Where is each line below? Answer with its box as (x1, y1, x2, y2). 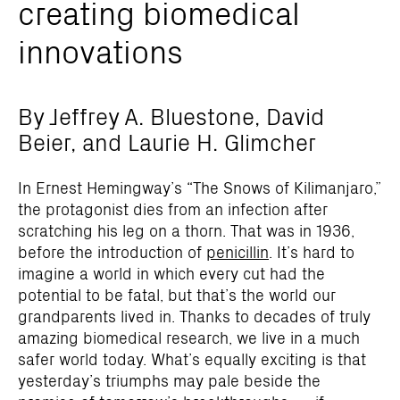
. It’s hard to (269, 240, 354, 262)
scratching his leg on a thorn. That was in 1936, (18, 219, 354, 241)
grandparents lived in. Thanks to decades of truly (18, 304, 371, 327)
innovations (18, 27, 183, 72)
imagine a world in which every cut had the (18, 262, 325, 284)
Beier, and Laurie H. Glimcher (18, 125, 316, 157)
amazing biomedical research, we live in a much (18, 326, 360, 348)
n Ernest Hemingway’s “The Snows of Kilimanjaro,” (22, 176, 381, 198)
